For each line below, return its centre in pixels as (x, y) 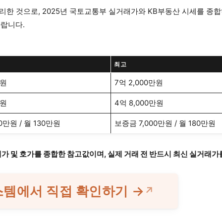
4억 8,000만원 (139, 103)
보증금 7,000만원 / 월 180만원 (165, 123)
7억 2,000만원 (139, 83)
